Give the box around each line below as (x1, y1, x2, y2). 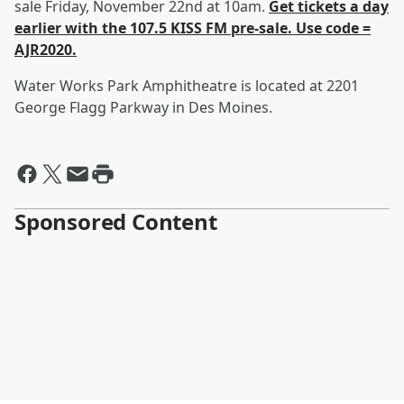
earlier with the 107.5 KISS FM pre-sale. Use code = (14, 18, 371, 38)
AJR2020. (14, 40, 77, 60)
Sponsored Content (14, 207, 217, 236)
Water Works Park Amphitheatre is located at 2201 (14, 76, 359, 96)
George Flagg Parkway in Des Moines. (14, 97, 272, 117)
